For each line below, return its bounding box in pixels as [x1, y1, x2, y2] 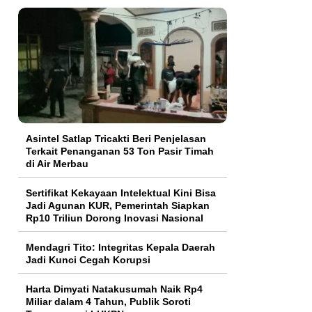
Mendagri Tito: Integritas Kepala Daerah [26, 242, 215, 253]
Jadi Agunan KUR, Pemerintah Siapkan [26, 200, 210, 212]
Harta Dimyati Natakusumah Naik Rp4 [26, 283, 203, 295]
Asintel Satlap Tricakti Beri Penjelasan [26, 133, 206, 145]
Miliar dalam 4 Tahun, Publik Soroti [26, 296, 191, 308]
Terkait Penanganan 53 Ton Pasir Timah [26, 146, 214, 157]
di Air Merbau [26, 158, 88, 170]
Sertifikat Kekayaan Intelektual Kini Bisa [26, 187, 216, 199]
